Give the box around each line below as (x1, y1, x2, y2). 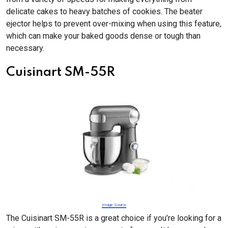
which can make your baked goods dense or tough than (6, 31, 201, 41)
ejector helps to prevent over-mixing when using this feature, (6, 19, 221, 28)
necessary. (6, 43, 46, 53)
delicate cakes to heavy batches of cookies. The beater (6, 7, 203, 16)
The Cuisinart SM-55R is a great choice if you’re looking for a (6, 213, 221, 223)
